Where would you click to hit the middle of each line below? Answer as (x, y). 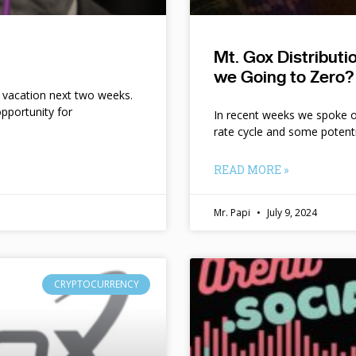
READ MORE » (251, 169)
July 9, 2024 (291, 212)
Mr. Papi (233, 212)
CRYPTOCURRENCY (96, 284)
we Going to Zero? (284, 76)
